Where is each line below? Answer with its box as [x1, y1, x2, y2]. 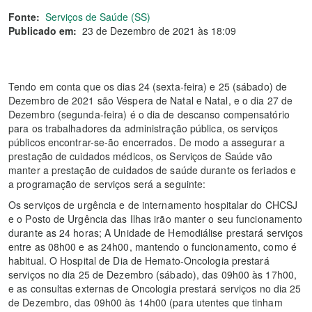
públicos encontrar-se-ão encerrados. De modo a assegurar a [8, 135, 285, 149]
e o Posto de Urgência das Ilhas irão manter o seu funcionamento [8, 212, 303, 226]
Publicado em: [8, 24, 77, 38]
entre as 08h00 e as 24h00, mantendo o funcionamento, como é [8, 240, 297, 253]
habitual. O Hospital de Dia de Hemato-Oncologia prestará [8, 253, 270, 267]
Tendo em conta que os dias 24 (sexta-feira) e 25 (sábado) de [8, 79, 288, 93]
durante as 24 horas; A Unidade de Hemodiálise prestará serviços [8, 226, 304, 240]
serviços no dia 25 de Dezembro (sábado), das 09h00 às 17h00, [8, 267, 297, 281]
